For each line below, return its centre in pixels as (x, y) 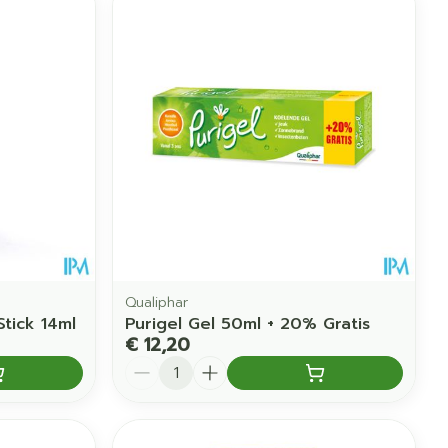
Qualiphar (157, 302)
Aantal (150, 364)
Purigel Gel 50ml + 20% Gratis (248, 323)
